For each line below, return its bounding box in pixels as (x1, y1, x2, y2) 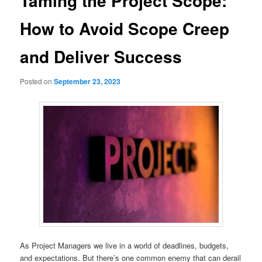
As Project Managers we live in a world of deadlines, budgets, (20, 239, 229, 251)
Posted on (20, 75, 54, 86)
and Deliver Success (20, 44, 182, 69)
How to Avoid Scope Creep (20, 16, 230, 41)
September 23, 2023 (54, 75, 121, 87)
